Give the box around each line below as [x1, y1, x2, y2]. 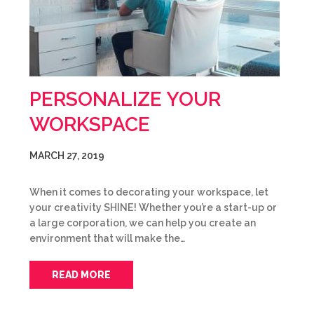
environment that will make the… [29, 233, 185, 244]
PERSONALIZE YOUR [29, 88, 221, 111]
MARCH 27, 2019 [29, 150, 104, 161]
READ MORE [52, 269, 111, 280]
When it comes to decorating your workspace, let [29, 186, 268, 198]
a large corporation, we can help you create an [29, 217, 256, 228]
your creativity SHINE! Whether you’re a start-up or [29, 202, 277, 213]
